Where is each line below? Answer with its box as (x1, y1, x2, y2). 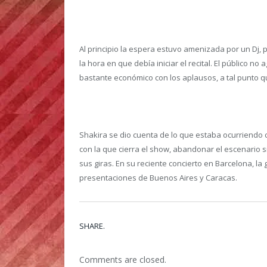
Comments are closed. (79, 254, 166, 266)
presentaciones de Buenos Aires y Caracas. (79, 172, 237, 184)
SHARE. (79, 221, 105, 232)
